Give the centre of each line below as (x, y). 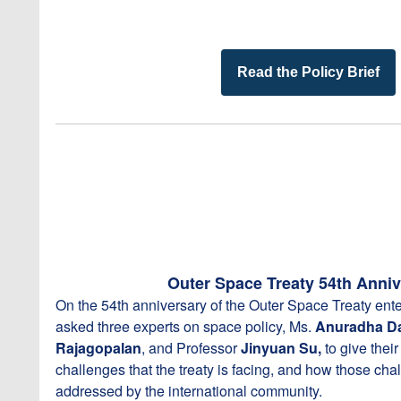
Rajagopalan (98, 348)
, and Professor (191, 348)
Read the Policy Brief (308, 72)
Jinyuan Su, (281, 348)
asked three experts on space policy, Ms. (185, 326)
